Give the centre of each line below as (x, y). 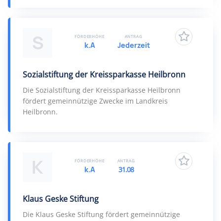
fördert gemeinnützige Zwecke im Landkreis (95, 101)
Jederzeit (133, 45)
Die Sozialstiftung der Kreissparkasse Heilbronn (102, 90)
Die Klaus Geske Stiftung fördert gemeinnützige (101, 214)
